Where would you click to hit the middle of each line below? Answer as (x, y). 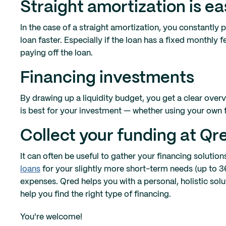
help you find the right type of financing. (96, 195)
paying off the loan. (56, 53)
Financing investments (107, 78)
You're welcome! (51, 217)
